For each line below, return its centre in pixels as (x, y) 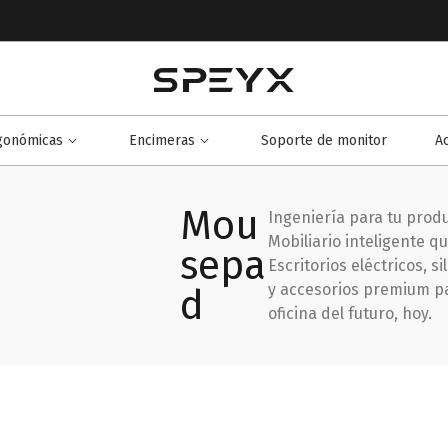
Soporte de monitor (324, 140)
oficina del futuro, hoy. (349, 313)
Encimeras (162, 140)
